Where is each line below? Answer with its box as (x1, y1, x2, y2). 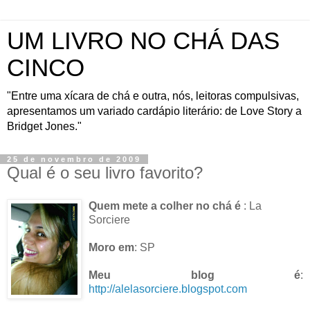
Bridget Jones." (7, 120, 82, 132)
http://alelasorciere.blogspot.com (89, 282, 247, 295)
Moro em (89, 241, 134, 253)
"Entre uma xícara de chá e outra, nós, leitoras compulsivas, (7, 90, 299, 102)
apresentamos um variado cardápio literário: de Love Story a (7, 105, 302, 117)
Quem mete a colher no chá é (89, 199, 244, 212)
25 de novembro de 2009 (7, 155, 141, 163)
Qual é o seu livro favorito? (7, 163, 203, 182)
